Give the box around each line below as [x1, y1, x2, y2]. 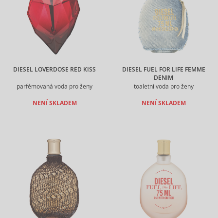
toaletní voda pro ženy [133, 83, 194, 90]
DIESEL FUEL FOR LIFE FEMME [122, 66, 205, 73]
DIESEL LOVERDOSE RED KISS [13, 66, 96, 73]
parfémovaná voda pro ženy [17, 83, 92, 90]
